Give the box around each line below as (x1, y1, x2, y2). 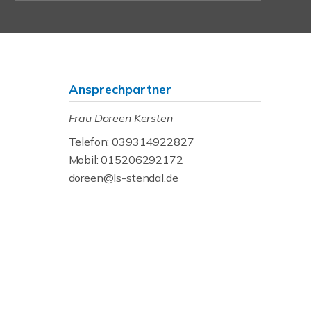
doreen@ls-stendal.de (68, 171, 178, 185)
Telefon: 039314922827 (68, 135, 194, 149)
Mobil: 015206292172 (68, 153, 183, 167)
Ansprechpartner (68, 81, 171, 97)
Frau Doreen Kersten (68, 111, 173, 125)
